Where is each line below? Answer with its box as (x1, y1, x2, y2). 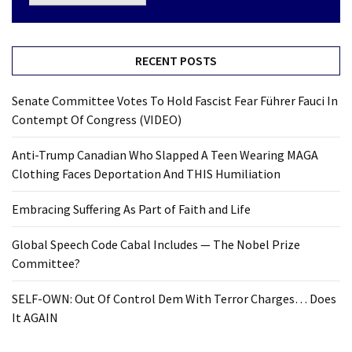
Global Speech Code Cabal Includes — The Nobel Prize (12, 236, 300, 253)
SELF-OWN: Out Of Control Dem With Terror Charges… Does (12, 291, 336, 307)
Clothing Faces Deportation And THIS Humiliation (12, 166, 280, 182)
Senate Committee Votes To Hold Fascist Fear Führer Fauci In (12, 93, 338, 109)
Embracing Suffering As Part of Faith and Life (12, 201, 251, 218)
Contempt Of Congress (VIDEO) (12, 112, 181, 128)
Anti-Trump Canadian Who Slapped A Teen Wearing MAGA (12, 147, 318, 163)
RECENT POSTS (135, 53, 217, 69)
